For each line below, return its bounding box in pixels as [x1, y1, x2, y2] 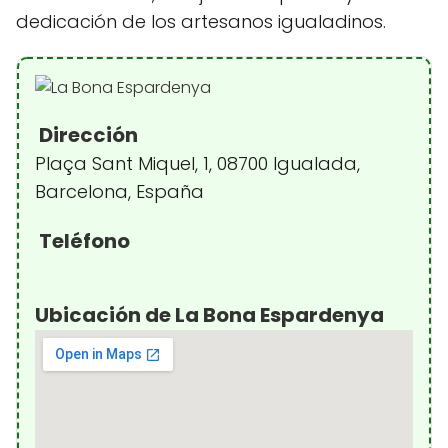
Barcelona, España [35, 179, 204, 204]
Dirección [35, 121, 138, 149]
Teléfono [35, 227, 130, 255]
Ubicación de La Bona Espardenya [35, 301, 384, 329]
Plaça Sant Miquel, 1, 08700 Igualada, [35, 151, 360, 176]
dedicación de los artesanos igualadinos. [16, 9, 386, 34]
